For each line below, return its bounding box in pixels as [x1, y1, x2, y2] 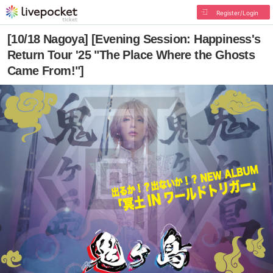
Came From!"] [7, 64, 84, 77]
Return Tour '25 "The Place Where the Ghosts [7, 48, 255, 62]
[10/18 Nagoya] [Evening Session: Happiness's [7, 32, 261, 46]
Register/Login [216, 9, 258, 16]
